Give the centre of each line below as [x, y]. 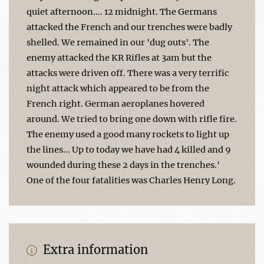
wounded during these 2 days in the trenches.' [123, 165]
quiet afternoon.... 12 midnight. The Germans [122, 11]
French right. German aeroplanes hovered [115, 103]
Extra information [94, 249]
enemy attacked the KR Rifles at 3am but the [119, 57]
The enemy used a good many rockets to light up [128, 134]
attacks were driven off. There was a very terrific [128, 73]
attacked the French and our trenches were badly [129, 27]
